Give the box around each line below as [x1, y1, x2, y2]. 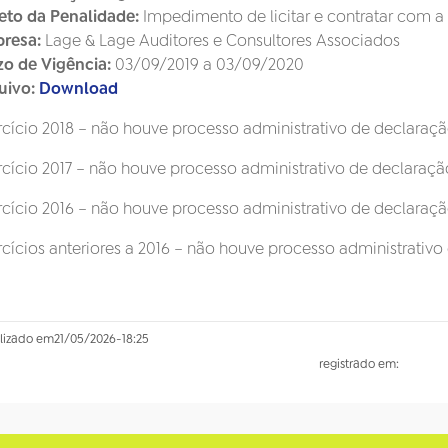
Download [39, 78, 118, 100]
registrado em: [319, 356, 399, 373]
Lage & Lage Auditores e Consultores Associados [41, 30, 400, 52]
